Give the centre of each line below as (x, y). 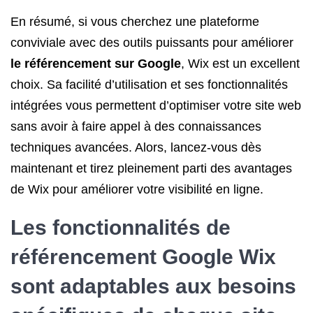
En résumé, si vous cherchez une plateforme (135, 22)
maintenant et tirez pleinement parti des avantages (151, 168)
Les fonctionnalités (108, 227)
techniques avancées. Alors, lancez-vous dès (136, 147)
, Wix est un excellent (240, 64)
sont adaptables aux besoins (153, 286)
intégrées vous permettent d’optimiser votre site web (156, 105)
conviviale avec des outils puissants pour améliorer (152, 43)
